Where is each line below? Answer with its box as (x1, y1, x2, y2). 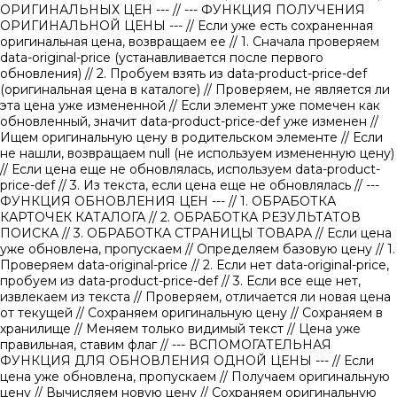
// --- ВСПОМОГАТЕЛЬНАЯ (160, 337, 331, 354)
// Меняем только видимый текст (74, 321, 287, 338)
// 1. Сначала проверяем (230, 34, 379, 51)
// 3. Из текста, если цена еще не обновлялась (58, 177, 354, 194)
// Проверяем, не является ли (204, 82, 390, 98)
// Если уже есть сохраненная (186, 18, 373, 35)
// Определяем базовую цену (185, 241, 376, 258)
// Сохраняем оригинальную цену (76, 305, 291, 322)
